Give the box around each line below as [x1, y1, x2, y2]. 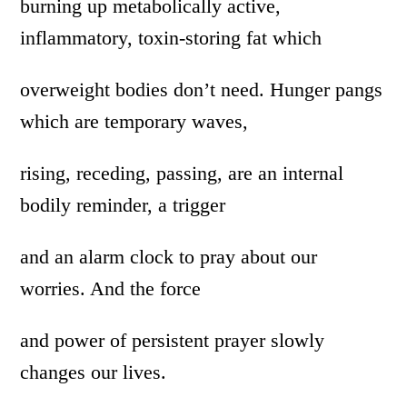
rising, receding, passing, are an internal [20, 162, 344, 185]
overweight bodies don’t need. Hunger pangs [20, 78, 383, 102]
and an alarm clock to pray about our [20, 245, 318, 269]
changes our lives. [20, 361, 167, 384]
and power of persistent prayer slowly [20, 329, 325, 352]
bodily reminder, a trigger [20, 194, 226, 217]
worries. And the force [20, 277, 202, 301]
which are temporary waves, [20, 110, 249, 134]
